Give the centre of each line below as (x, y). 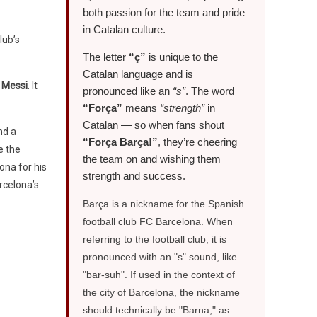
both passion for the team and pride (164, 12)
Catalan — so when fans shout (154, 125)
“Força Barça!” (121, 142)
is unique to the (182, 57)
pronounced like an (128, 91)
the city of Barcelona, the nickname (162, 292)
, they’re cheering (198, 142)
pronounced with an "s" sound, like (160, 257)
